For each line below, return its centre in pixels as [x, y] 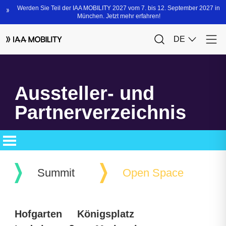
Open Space [153, 173]
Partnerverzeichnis [100, 112]
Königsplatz [106, 214]
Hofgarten [38, 214]
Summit [56, 173]
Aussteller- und [84, 93]
